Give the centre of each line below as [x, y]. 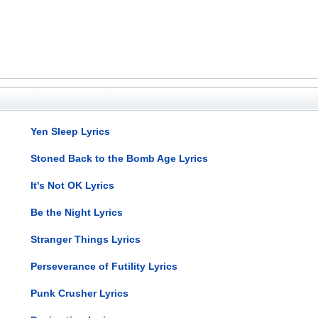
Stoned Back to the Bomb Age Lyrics [120, 158]
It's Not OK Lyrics [73, 185]
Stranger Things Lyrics [86, 239]
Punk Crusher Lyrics [80, 293]
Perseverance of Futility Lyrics [104, 266]
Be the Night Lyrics [77, 212]
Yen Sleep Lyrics [71, 131]
